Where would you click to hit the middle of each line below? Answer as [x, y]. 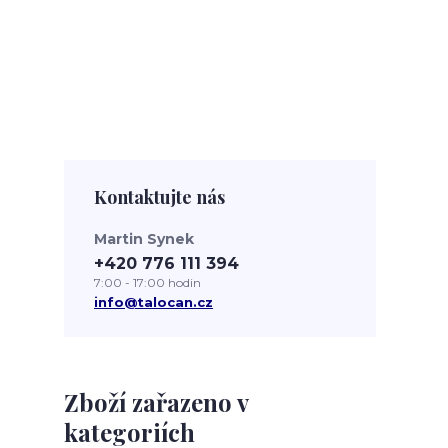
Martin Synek [144, 238]
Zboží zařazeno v [156, 401]
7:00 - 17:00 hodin [147, 282]
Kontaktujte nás [159, 196]
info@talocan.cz [153, 301]
